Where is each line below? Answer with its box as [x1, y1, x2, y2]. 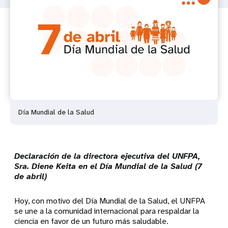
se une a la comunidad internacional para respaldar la [14, 206, 199, 217]
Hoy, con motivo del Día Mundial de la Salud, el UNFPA [14, 195, 206, 207]
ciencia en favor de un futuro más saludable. [14, 216, 169, 227]
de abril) [14, 171, 47, 182]
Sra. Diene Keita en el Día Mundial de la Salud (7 [14, 161, 203, 172]
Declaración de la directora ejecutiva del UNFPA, [14, 151, 201, 162]
